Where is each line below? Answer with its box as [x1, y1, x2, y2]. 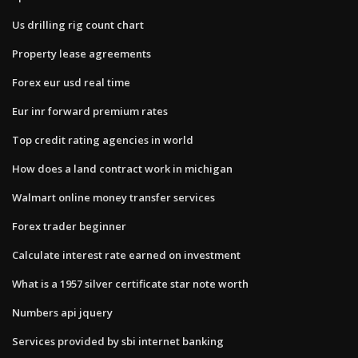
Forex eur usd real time [12, 74, 130, 89]
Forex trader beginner [12, 218, 126, 233]
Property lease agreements [12, 46, 151, 61]
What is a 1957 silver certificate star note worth [12, 276, 249, 291]
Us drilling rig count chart [12, 17, 144, 32]
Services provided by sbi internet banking [12, 333, 224, 348]
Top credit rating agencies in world [12, 132, 193, 147]
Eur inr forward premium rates [12, 103, 168, 118]
